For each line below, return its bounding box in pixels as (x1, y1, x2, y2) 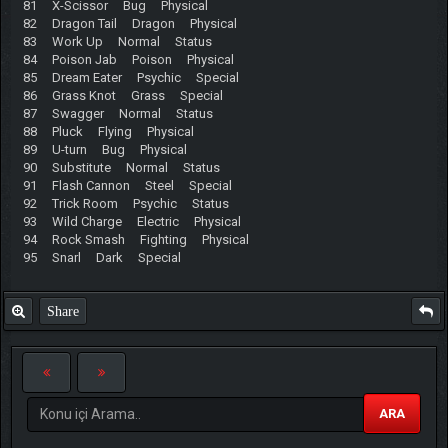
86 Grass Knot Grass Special (22, 87, 223, 103)
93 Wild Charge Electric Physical (22, 213, 241, 229)
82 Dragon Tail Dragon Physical (22, 15, 237, 31)
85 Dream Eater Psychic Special (22, 69, 239, 85)
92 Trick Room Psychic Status (22, 195, 229, 211)
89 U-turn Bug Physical (22, 141, 187, 157)
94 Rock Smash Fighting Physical (22, 231, 249, 247)
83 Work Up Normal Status (22, 33, 212, 49)
